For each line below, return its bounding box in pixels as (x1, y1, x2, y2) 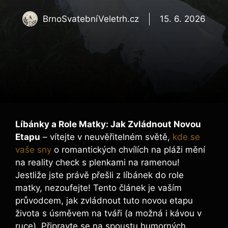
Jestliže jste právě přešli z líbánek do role (15, 170, 184, 180)
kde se (173, 132, 200, 142)
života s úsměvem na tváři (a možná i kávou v (15, 208, 202, 218)
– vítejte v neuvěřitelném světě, (40, 132, 173, 142)
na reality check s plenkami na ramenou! (15, 157, 180, 167)
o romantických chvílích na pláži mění (51, 145, 205, 155)
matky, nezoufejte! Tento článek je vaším (15, 183, 182, 193)
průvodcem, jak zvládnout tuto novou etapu (15, 195, 193, 206)
